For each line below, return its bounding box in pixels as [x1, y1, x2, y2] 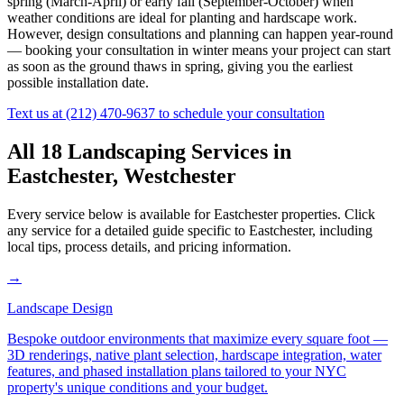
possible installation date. [7, 74, 149, 90]
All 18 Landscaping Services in [7, 139, 291, 163]
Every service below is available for [7, 206, 214, 222]
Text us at [7, 105, 66, 121]
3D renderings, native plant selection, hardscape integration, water [7, 346, 381, 363]
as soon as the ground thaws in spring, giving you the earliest [7, 58, 353, 74]
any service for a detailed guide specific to [7, 222, 249, 238]
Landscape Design [7, 299, 113, 316]
